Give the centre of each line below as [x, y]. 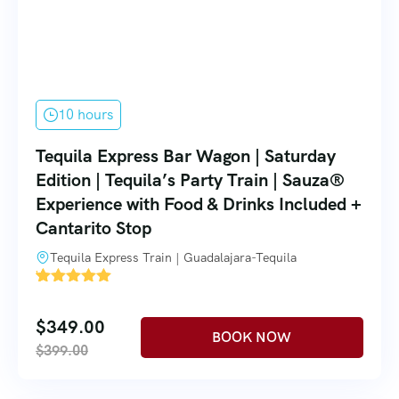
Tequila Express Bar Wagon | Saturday [186, 156]
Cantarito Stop [94, 228]
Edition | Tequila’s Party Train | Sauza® [190, 180]
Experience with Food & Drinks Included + [199, 204]
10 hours [85, 115]
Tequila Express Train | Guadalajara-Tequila [173, 258]
